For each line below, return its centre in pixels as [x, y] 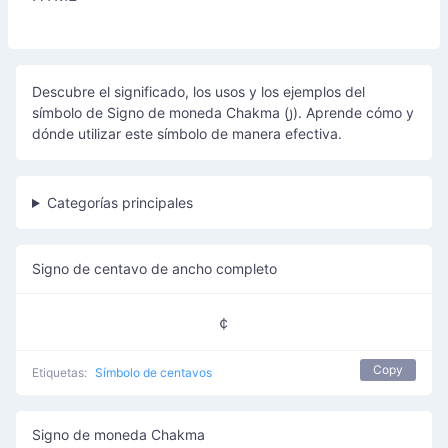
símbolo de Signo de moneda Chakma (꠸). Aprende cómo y [223, 112]
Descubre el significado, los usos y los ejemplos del [198, 91]
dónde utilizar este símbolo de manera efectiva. [187, 133]
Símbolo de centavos [153, 372]
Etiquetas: [59, 372]
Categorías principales [119, 202]
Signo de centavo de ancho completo [154, 268]
